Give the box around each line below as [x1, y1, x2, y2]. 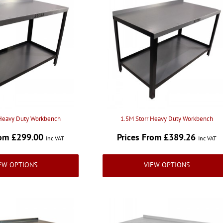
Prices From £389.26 [116, 131, 198, 143]
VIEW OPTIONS [143, 160, 190, 169]
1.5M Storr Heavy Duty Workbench [120, 114, 213, 123]
